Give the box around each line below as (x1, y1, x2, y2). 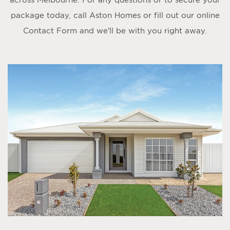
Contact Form (23, 26, 77, 35)
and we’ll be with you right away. (77, 26, 207, 35)
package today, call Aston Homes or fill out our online (10, 11, 220, 20)
